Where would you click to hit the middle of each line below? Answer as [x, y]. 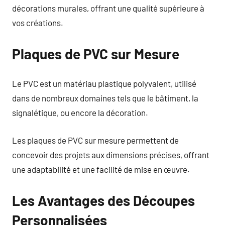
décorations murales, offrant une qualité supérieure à [108, 8]
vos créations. [38, 22]
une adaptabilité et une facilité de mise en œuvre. [101, 169]
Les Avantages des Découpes [103, 200]
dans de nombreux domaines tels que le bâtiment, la [105, 98]
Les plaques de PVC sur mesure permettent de [95, 140]
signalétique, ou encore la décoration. [80, 113]
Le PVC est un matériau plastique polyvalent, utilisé [104, 83]
